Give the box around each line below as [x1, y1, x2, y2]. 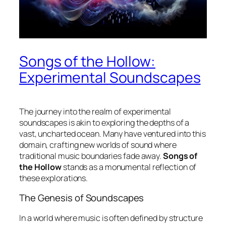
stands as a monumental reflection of [62, 161, 197, 173]
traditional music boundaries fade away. [19, 150, 163, 161]
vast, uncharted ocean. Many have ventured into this [19, 128, 206, 139]
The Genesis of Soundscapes [19, 191, 144, 205]
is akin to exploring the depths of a [67, 117, 190, 128]
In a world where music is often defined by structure [19, 212, 203, 223]
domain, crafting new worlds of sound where [19, 139, 177, 150]
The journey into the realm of [19, 105, 123, 117]
